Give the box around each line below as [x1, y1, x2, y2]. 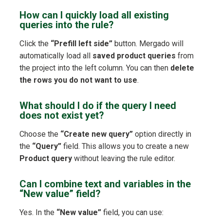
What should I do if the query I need [19, 100, 176, 112]
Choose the [19, 129, 60, 139]
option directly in [133, 129, 191, 139]
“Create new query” [60, 129, 133, 139]
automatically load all [19, 51, 92, 61]
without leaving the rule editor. [72, 154, 175, 163]
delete [170, 63, 194, 73]
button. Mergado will [112, 39, 183, 49]
